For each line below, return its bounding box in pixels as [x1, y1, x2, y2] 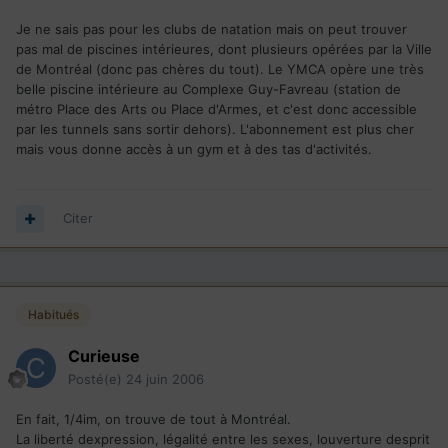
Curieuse [68, 346, 140, 367]
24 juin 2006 [126, 371, 204, 388]
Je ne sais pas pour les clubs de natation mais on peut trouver [16, 21, 407, 38]
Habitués [28, 307, 79, 323]
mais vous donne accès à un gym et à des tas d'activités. [16, 141, 372, 158]
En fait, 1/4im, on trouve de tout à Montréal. [16, 411, 291, 428]
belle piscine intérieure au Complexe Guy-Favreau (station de [16, 81, 401, 98]
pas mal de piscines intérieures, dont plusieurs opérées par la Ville [16, 41, 432, 58]
